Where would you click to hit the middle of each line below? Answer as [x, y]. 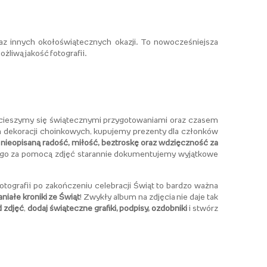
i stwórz [203, 208]
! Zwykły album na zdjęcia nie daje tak [149, 196]
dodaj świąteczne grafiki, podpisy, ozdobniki [107, 208]
